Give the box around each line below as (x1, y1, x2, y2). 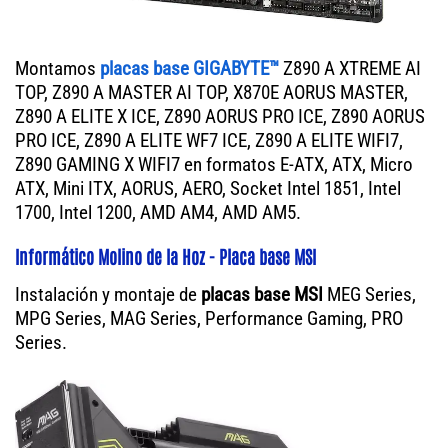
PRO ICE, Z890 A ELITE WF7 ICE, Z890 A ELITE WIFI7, (15, 129, 403, 153)
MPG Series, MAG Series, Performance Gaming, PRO (15, 307, 403, 331)
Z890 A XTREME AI (279, 57, 421, 81)
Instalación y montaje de (15, 283, 201, 307)
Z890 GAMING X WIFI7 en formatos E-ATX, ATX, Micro (15, 153, 413, 177)
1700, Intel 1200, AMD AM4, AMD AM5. (15, 201, 301, 225)
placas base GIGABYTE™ (100, 57, 279, 81)
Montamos (15, 57, 100, 81)
